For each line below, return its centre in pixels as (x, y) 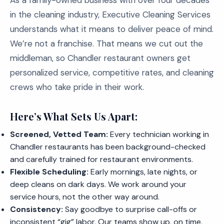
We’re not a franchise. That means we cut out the (106, 43)
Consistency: (36, 209)
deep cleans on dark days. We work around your (98, 184)
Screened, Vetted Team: (59, 134)
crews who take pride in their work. (77, 87)
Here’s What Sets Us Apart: (74, 116)
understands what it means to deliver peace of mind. (112, 29)
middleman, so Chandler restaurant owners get (100, 58)
